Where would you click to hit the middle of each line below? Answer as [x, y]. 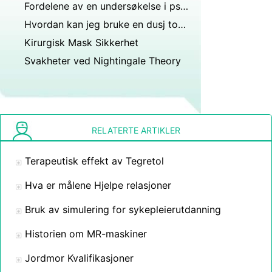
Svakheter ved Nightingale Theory [103, 61]
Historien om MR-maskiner [86, 234]
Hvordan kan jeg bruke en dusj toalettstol [182, 24]
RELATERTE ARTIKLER [136, 130]
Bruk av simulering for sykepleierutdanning [123, 209]
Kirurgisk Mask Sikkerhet [81, 42]
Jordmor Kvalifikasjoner [79, 258]
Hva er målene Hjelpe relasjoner [98, 185]
